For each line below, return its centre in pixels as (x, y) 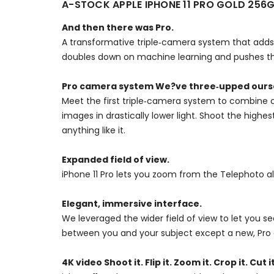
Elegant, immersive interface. (132, 203)
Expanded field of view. (116, 159)
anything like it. (94, 130)
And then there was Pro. (118, 27)
